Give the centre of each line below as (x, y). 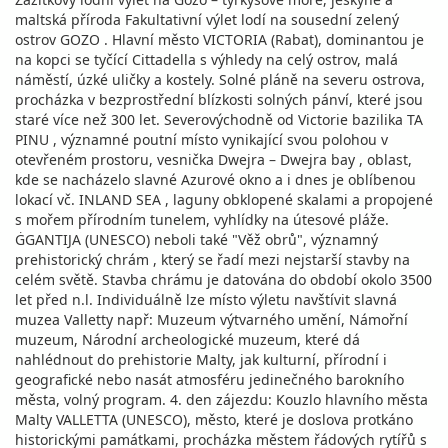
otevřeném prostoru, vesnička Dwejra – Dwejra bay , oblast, (213, 159)
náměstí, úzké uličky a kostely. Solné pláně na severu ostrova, (220, 79)
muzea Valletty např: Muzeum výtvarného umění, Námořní (211, 319)
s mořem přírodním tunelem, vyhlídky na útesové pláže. (202, 219)
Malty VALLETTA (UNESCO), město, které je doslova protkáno (214, 419)
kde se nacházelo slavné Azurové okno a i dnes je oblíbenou (215, 179)
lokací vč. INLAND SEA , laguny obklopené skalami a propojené (224, 199)
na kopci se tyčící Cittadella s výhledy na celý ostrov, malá (206, 59)
